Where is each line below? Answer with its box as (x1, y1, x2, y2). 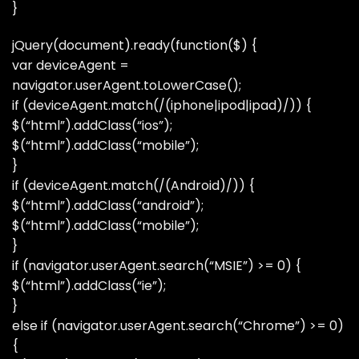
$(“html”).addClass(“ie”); (12, 276, 166, 296)
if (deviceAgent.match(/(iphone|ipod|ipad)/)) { (12, 96, 312, 115)
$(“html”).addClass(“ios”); (12, 116, 172, 135)
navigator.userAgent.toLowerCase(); (12, 76, 241, 95)
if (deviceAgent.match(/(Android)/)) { (12, 176, 255, 196)
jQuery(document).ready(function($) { (12, 36, 257, 55)
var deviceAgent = (12, 56, 129, 75)
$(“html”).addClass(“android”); (12, 196, 204, 216)
